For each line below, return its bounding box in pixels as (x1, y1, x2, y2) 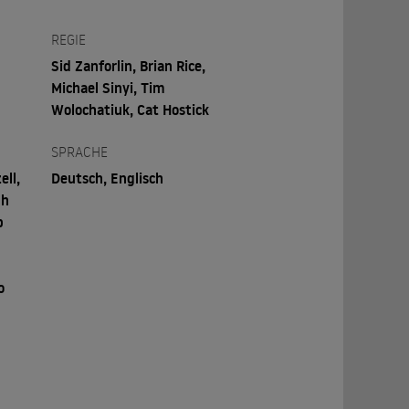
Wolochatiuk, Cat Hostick (51, 99, 210, 120)
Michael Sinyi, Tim (51, 77, 166, 98)
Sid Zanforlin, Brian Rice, (51, 55, 206, 76)
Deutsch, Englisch (51, 167, 164, 188)
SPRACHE (51, 142, 109, 161)
